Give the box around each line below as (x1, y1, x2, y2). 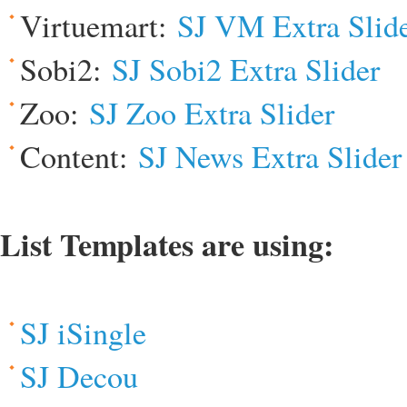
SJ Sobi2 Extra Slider (112, 47, 380, 90)
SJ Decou (20, 354, 138, 397)
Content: (20, 134, 138, 177)
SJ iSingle (20, 311, 146, 353)
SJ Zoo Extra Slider (89, 91, 334, 134)
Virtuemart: (20, 4, 177, 46)
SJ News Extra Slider (138, 134, 402, 177)
